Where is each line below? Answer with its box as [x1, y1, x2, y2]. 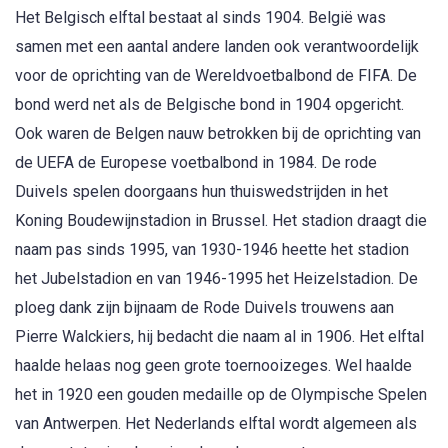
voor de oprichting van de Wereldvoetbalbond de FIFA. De [15, 65, 417, 85]
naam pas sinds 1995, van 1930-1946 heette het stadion [15, 239, 409, 259]
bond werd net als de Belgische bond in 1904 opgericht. [15, 94, 404, 114]
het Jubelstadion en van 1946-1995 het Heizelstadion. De [15, 268, 418, 288]
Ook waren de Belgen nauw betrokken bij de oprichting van [15, 123, 421, 143]
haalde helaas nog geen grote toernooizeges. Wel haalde [15, 355, 412, 375]
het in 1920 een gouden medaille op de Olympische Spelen [15, 384, 427, 404]
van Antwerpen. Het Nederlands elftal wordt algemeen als [15, 413, 417, 433]
